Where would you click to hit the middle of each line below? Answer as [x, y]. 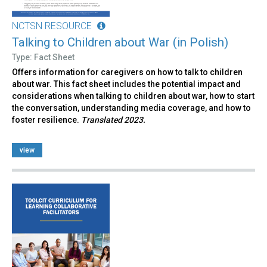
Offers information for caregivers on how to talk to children [127, 72]
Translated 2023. [113, 120]
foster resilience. [46, 120]
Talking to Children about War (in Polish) [120, 43]
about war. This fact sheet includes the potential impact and [126, 84]
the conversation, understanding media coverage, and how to [131, 108]
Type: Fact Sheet [43, 58]
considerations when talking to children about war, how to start [133, 96]
